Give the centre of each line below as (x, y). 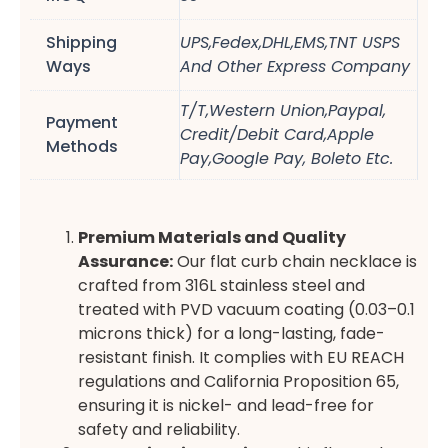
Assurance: (125, 261)
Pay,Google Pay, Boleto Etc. (286, 158)
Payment (82, 122)
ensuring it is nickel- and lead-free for (226, 405)
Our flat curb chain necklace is (295, 261)
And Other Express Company (295, 66)
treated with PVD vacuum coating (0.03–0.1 (246, 309)
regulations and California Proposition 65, (238, 381)
